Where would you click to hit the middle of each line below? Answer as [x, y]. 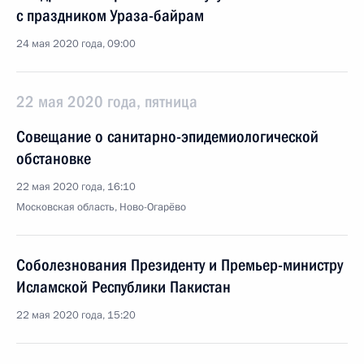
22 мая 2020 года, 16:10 [76, 187]
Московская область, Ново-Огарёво [101, 207]
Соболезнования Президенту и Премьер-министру [180, 265]
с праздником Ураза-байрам [110, 15]
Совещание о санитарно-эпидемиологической [167, 136]
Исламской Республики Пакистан [123, 287]
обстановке [54, 158]
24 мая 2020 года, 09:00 [76, 44]
